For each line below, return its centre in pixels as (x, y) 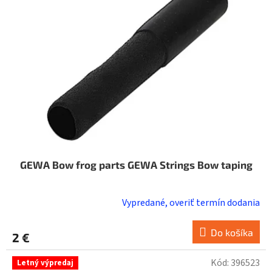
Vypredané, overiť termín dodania (191, 203)
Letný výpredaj (45, 263)
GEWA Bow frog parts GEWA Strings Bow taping (136, 165)
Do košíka (232, 233)
